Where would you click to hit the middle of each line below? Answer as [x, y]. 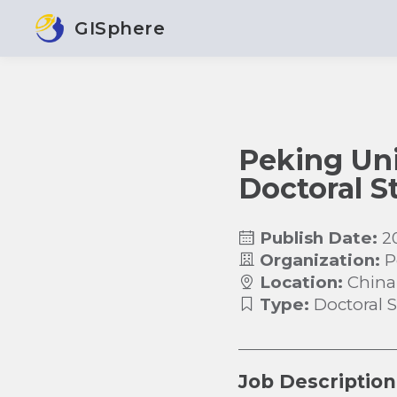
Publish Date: [318, 238]
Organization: [319, 261]
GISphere [120, 28]
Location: [301, 283]
